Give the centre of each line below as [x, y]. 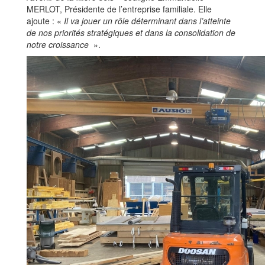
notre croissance [59, 45]
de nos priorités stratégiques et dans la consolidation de [131, 33]
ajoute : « [45, 21]
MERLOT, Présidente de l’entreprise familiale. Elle [119, 9]
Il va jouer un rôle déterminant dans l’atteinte [147, 21]
